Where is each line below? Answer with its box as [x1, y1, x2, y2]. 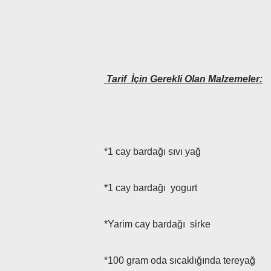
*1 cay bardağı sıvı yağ [104, 146, 201, 157]
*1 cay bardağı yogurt [104, 183, 197, 193]
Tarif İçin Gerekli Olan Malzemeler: [104, 74, 263, 84]
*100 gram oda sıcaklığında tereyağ [104, 255, 255, 266]
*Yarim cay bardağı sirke [104, 219, 211, 229]
